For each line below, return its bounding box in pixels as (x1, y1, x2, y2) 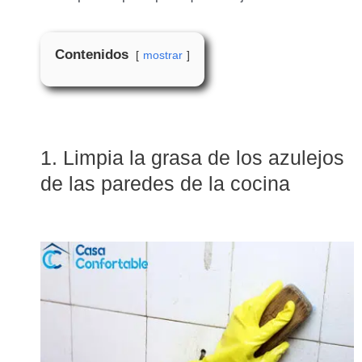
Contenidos (55, 47, 128, 63)
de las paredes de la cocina (40, 172, 290, 196)
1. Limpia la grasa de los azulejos (40, 146, 344, 170)
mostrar (143, 49, 183, 62)
